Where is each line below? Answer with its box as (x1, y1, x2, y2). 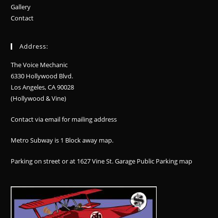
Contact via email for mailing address (11, 115, 117, 124)
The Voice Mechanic (11, 60, 68, 69)
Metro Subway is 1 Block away (11, 136, 99, 145)
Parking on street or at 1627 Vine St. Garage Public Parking (11, 157, 180, 165)
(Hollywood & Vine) (11, 94, 67, 103)
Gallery (11, 2, 31, 11)
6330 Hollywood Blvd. (11, 72, 73, 80)
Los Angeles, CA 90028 (11, 83, 74, 91)
